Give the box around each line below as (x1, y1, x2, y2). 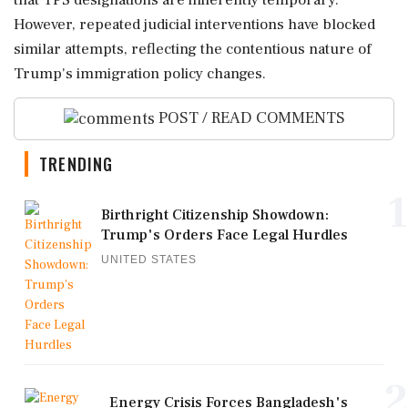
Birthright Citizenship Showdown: (101, 205, 329, 224)
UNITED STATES (101, 252, 197, 266)
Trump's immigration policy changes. (14, 64, 266, 84)
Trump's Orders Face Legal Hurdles (101, 225, 348, 244)
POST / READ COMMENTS (154, 107, 345, 128)
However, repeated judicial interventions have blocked (14, 15, 375, 35)
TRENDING (39, 151, 114, 176)
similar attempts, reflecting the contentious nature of (14, 39, 372, 59)
